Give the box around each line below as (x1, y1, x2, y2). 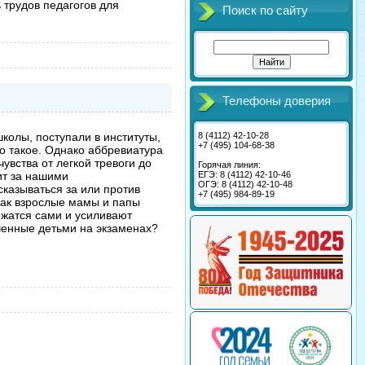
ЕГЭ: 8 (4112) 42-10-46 (198, 169, 291, 179)
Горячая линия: (198, 160, 261, 169)
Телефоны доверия (222, 95, 331, 108)
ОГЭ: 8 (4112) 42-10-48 (198, 179, 292, 189)
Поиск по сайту (222, 4, 308, 17)
